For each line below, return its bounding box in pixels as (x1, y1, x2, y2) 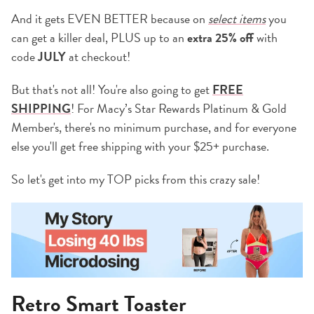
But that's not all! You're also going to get (11, 79, 212, 99)
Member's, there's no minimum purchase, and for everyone (11, 117, 296, 137)
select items (208, 8, 266, 28)
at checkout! (66, 46, 130, 66)
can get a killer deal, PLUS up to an (11, 27, 184, 47)
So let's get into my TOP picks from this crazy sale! (11, 169, 260, 189)
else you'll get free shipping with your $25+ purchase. (11, 136, 269, 156)
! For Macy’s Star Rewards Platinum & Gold (71, 98, 287, 118)
